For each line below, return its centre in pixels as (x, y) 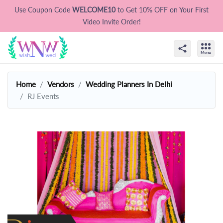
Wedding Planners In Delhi (129, 84)
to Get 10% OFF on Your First (163, 10)
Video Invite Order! (111, 22)
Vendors (61, 84)
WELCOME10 (95, 10)
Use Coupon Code (43, 10)
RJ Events (43, 96)
